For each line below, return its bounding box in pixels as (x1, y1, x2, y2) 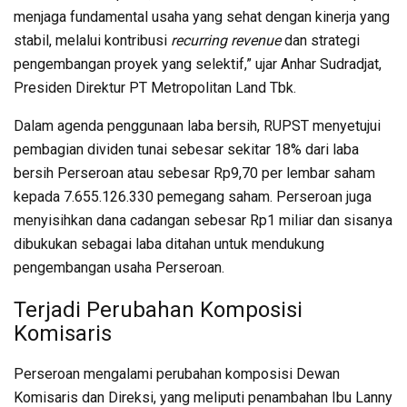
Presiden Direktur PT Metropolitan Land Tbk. (14, 78, 296, 96)
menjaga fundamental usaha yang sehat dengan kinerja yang (14, 7, 390, 25)
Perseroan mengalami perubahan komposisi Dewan (14, 365, 340, 383)
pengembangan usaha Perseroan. (14, 258, 224, 276)
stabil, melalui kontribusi (14, 31, 171, 49)
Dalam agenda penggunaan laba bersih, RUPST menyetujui (14, 116, 381, 134)
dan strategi (281, 31, 360, 49)
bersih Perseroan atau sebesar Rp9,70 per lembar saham (14, 164, 375, 182)
